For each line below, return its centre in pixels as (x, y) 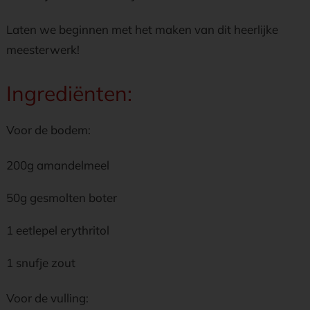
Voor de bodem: (48, 130)
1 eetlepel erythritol (58, 230)
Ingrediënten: (69, 93)
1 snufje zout (41, 263)
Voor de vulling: (47, 298)
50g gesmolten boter (62, 198)
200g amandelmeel (58, 165)
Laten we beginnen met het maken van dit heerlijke (142, 29)
